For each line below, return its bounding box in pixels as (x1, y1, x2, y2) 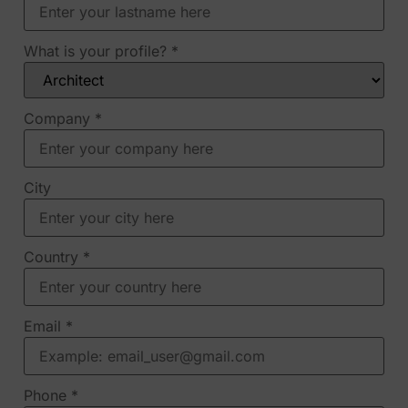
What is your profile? (24, 41, 171, 60)
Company (24, 108, 95, 127)
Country (24, 247, 83, 266)
